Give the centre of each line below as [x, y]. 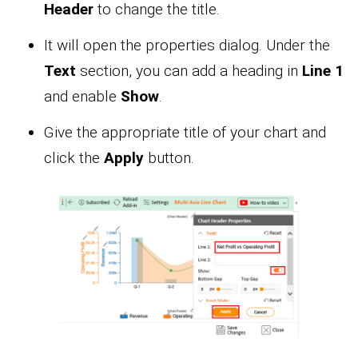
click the [74, 158]
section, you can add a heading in [189, 71]
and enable [82, 97]
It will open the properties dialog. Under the [187, 46]
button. [169, 158]
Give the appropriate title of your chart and [185, 133]
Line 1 [323, 71]
